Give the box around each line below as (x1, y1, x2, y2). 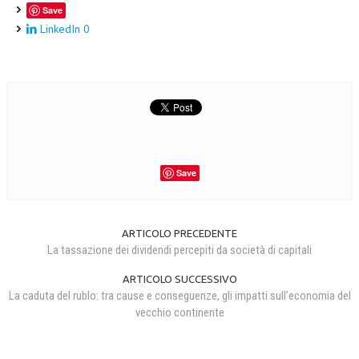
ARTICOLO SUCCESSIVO (122, 273, 237, 285)
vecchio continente (135, 305, 224, 321)
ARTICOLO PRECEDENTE (122, 228, 237, 240)
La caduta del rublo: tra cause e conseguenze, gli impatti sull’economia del (8, 288, 351, 304)
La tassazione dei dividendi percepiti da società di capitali (47, 243, 312, 258)
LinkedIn (40, 21, 80, 36)
